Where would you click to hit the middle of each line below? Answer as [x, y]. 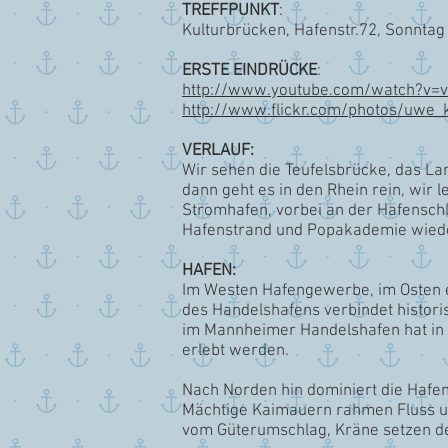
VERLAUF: [218, 151]
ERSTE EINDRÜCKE [249, 71]
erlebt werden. [235, 351]
